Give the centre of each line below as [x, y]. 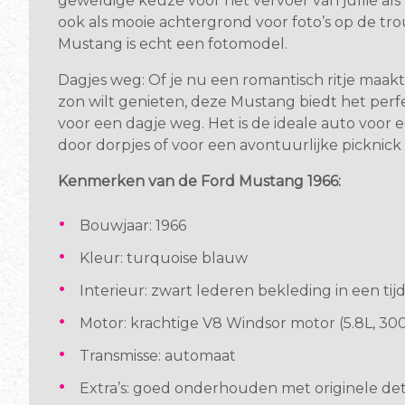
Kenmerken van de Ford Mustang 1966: [199, 181]
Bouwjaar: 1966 [133, 225]
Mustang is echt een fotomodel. [173, 43]
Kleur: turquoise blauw [164, 258]
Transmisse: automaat [158, 355]
